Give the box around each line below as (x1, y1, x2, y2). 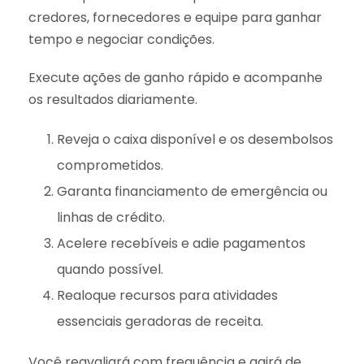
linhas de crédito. (57, 208, 165, 227)
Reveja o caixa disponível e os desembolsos (57, 130, 333, 149)
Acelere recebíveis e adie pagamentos (57, 234, 305, 253)
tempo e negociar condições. (28, 30, 214, 50)
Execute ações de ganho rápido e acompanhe (28, 68, 323, 88)
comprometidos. (57, 156, 163, 175)
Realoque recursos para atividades (57, 286, 278, 305)
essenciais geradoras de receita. (57, 312, 263, 331)
